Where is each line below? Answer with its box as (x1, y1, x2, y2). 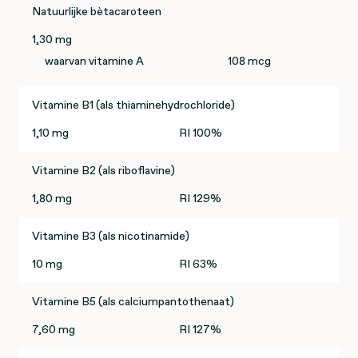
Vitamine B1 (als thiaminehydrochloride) (32, 97, 235, 113)
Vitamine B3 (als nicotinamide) (32, 228, 189, 245)
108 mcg (228, 53, 272, 70)
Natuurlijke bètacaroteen (32, 3, 161, 20)
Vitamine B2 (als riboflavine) (32, 162, 175, 179)
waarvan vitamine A (45, 53, 144, 70)
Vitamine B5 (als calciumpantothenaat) (32, 293, 234, 310)
